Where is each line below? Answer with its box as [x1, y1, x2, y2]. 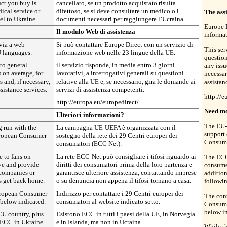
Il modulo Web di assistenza [56, 27, 135, 35]
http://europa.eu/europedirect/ [56, 98, 139, 106]
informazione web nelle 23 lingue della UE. [56, 48, 175, 56]
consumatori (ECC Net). [56, 139, 122, 147]
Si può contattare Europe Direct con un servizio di [56, 40, 193, 48]
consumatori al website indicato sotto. [56, 197, 160, 205]
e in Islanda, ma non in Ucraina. [56, 218, 142, 226]
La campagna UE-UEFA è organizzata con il [56, 123, 176, 131]
